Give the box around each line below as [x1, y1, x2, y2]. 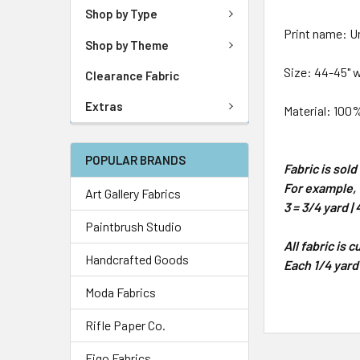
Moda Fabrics [85, 284, 156, 300]
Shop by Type [85, 6, 157, 22]
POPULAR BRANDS [85, 152, 186, 167]
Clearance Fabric [85, 68, 179, 83]
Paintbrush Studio [85, 218, 182, 234]
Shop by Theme [85, 37, 169, 52]
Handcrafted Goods [85, 251, 189, 267]
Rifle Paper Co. [85, 317, 166, 333]
